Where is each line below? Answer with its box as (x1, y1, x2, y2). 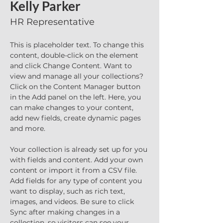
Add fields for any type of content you (10, 176, 144, 185)
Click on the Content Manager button (10, 82, 142, 91)
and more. (10, 124, 45, 133)
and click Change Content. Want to (10, 61, 134, 70)
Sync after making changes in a (10, 208, 122, 217)
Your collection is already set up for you (10, 145, 149, 154)
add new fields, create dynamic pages (10, 113, 143, 122)
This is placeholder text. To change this (10, 40, 146, 49)
